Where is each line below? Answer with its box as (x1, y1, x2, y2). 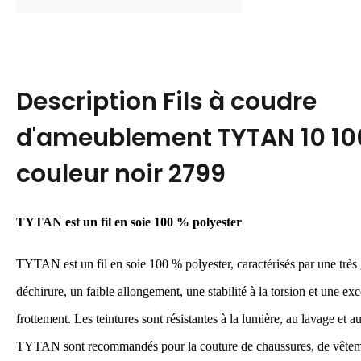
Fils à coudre (163, 85, 317, 118)
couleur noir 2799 (16, 157, 226, 191)
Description (16, 85, 163, 118)
